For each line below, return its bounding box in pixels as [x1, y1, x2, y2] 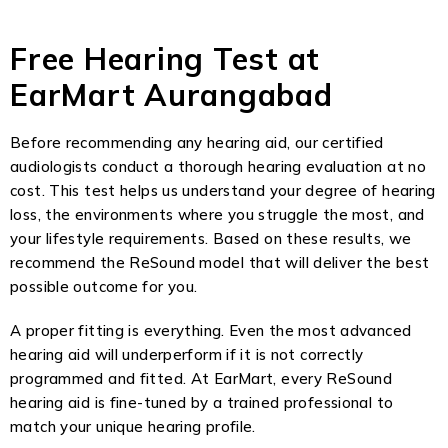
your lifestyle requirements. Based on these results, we [10, 229, 412, 248]
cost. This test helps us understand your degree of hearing [10, 181, 436, 200]
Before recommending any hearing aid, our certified [10, 133, 384, 152]
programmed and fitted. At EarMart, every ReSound [10, 369, 392, 388]
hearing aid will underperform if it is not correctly [10, 345, 364, 364]
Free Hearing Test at [10, 40, 320, 78]
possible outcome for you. [10, 277, 198, 296]
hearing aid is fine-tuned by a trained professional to [10, 393, 394, 412]
